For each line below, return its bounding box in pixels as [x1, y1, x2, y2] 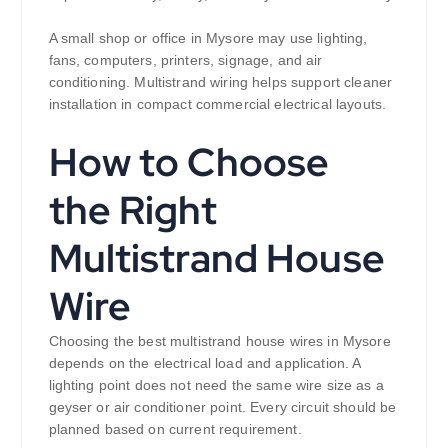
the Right [48, 184, 217, 237]
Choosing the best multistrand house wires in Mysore [48, 333, 391, 350]
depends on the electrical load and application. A [48, 355, 361, 372]
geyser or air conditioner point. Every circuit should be [48, 399, 397, 416]
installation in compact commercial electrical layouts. [48, 96, 387, 113]
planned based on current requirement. [48, 421, 302, 438]
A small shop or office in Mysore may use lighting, [48, 30, 368, 47]
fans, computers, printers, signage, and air [48, 52, 323, 69]
